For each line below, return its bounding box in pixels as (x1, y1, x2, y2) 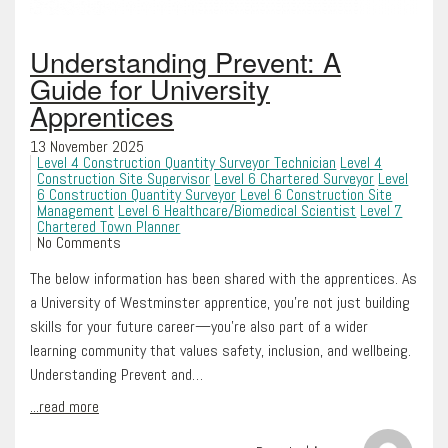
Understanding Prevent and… (30, 363, 203, 385)
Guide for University (30, 69, 270, 109)
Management (37, 199, 115, 221)
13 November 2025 (30, 135, 144, 157)
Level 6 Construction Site (240, 183, 393, 205)
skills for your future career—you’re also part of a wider (30, 315, 368, 337)
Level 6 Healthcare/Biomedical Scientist (118, 199, 357, 221)
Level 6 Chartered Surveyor (214, 167, 375, 189)
